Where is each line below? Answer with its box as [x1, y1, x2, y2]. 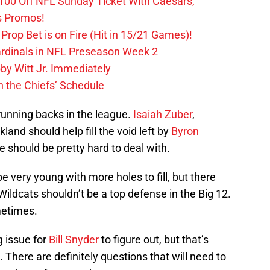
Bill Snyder [49, 233, 99, 246]
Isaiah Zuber [133, 108, 192, 121]
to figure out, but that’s [99, 233, 209, 246]
